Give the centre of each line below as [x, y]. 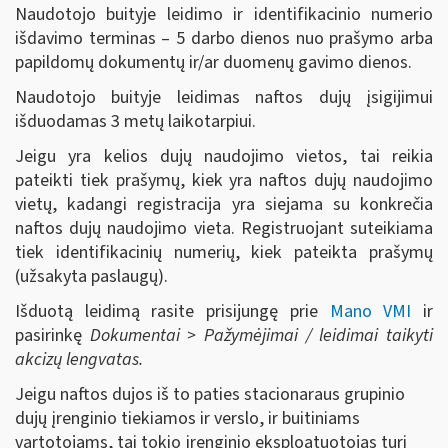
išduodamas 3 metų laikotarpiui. [135, 121]
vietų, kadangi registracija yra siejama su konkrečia [224, 204]
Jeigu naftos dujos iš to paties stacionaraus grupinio [210, 394]
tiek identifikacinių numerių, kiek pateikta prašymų [224, 252]
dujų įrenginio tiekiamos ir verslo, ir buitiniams [187, 418]
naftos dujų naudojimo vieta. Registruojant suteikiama [224, 228]
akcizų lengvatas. [79, 359]
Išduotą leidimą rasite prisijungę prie [172, 311]
